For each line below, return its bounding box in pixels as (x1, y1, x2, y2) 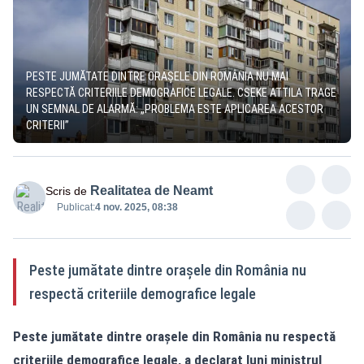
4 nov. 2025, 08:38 (95, 201, 178, 213)
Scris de (45, 184, 87, 197)
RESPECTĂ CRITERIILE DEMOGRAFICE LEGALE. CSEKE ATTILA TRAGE (26, 85, 336, 99)
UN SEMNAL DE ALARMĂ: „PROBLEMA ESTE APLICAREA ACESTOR (26, 102, 323, 115)
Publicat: (57, 201, 95, 213)
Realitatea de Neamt (90, 183, 213, 197)
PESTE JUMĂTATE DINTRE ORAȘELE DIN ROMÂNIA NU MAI (26, 69, 288, 83)
